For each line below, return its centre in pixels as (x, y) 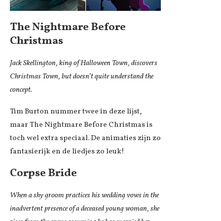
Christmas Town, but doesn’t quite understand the (82, 76)
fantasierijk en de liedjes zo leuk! (67, 151)
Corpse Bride (43, 173)
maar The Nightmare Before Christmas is (81, 125)
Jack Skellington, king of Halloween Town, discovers (84, 63)
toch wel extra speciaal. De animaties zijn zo (85, 138)
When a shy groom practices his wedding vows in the (84, 195)
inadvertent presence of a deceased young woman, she (85, 209)
